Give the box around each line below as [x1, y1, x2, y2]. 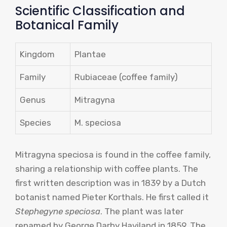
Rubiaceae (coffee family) [74, 72, 178, 83]
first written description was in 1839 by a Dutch [15, 177, 206, 188]
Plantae [74, 49, 106, 60]
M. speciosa [74, 118, 121, 128]
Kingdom [20, 49, 55, 60]
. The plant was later [100, 206, 183, 216]
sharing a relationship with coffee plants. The [15, 163, 198, 174]
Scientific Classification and [15, 3, 185, 20]
